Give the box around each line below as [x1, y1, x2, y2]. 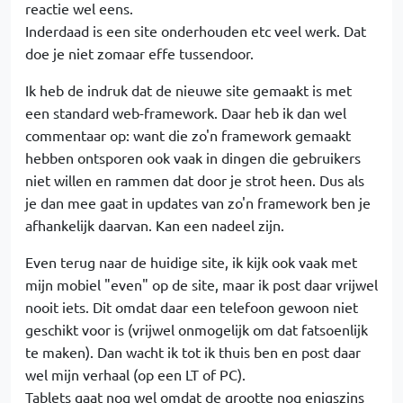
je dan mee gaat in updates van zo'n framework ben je [25, 193, 371, 212]
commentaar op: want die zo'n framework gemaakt [25, 126, 351, 145]
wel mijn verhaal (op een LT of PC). [25, 365, 246, 384]
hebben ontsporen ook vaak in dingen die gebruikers [25, 148, 361, 167]
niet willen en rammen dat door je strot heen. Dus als [25, 171, 364, 190]
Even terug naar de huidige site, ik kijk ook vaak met [25, 253, 357, 272]
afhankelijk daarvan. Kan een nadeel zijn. [25, 216, 284, 235]
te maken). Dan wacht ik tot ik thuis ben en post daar [25, 343, 361, 362]
